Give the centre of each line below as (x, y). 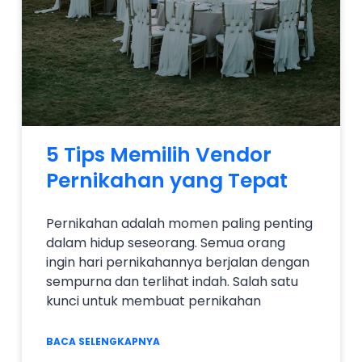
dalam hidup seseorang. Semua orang (166, 242)
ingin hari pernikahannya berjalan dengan (178, 262)
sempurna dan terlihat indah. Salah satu (172, 281)
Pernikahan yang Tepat (167, 180)
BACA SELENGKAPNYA (103, 341)
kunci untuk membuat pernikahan (154, 301)
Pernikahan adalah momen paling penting (179, 223)
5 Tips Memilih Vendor (159, 154)
